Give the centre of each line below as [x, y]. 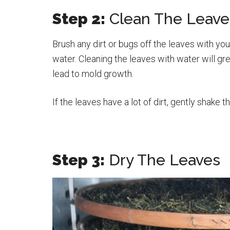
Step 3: [79, 160]
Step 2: [79, 19]
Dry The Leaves [162, 160]
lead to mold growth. [93, 74]
